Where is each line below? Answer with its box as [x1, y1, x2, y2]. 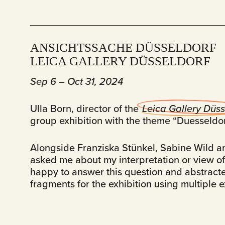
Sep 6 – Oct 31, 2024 [30, 74, 123, 88]
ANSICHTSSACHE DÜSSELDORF [30, 41, 216, 54]
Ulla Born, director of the [30, 101, 141, 116]
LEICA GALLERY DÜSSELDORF [30, 54, 210, 68]
